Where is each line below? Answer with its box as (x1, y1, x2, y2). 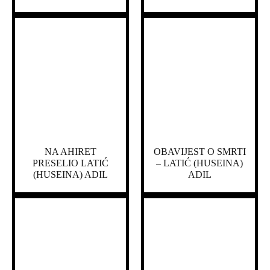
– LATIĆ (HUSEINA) (156, 158, 243, 169)
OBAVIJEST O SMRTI (153, 146, 246, 157)
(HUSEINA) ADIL (33, 169, 108, 180)
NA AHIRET (45, 146, 96, 157)
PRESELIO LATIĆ (33, 158, 108, 169)
